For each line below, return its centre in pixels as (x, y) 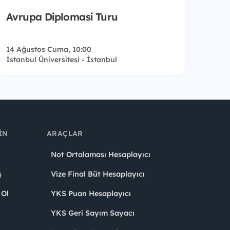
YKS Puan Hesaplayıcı (91, 194)
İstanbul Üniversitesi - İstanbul (62, 60)
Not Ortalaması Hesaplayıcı (101, 155)
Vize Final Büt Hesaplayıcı (98, 174)
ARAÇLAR (65, 134)
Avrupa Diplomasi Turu (62, 17)
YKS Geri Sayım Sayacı (93, 213)
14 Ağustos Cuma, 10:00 (49, 50)
